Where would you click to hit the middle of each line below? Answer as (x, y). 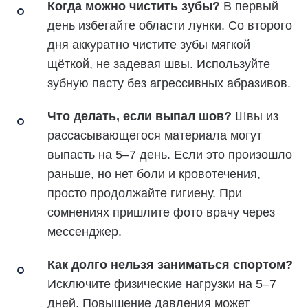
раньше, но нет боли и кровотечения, (154, 174)
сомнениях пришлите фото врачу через (161, 212)
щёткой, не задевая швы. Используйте (159, 64)
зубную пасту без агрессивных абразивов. (169, 83)
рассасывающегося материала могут (155, 135)
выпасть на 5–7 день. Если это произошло (170, 154)
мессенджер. (85, 231)
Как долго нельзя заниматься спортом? (170, 264)
